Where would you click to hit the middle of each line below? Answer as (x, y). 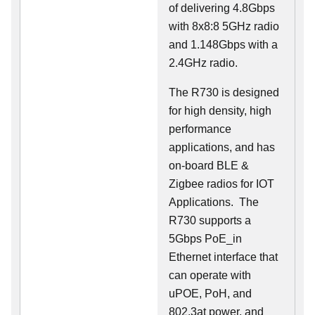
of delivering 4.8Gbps (222, 8)
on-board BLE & (209, 166)
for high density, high (220, 111)
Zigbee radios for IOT (221, 184)
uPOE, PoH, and (210, 294)
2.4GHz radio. (205, 63)
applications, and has (222, 148)
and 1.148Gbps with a (223, 45)
